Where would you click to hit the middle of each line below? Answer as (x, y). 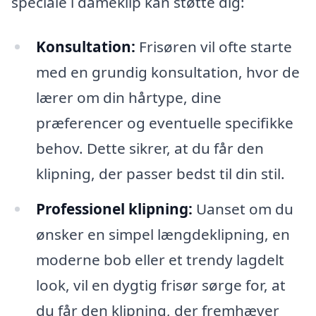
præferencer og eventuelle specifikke (164, 123)
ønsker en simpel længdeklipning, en (163, 235)
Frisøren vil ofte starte (213, 47)
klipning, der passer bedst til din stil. (160, 174)
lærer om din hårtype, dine (128, 98)
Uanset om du (243, 209)
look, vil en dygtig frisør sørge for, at (160, 285)
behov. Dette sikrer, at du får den (150, 148)
